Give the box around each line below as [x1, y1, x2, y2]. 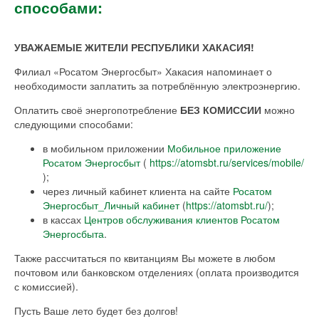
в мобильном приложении [43, 141, 167, 156]
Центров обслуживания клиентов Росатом [84, 212, 280, 227]
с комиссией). [14, 279, 78, 294]
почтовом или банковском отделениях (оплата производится [14, 265, 299, 280]
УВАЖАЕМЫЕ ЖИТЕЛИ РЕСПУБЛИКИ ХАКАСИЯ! [14, 40, 254, 55]
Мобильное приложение [167, 141, 281, 156]
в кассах [43, 212, 84, 227]
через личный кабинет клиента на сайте [43, 184, 233, 199]
